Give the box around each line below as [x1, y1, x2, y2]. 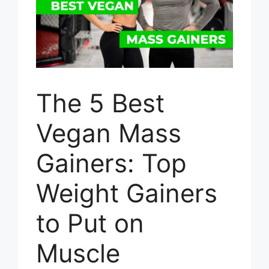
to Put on [36, 207, 144, 238]
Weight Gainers [36, 177, 217, 208]
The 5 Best [36, 87, 165, 118]
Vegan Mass [36, 117, 181, 148]
